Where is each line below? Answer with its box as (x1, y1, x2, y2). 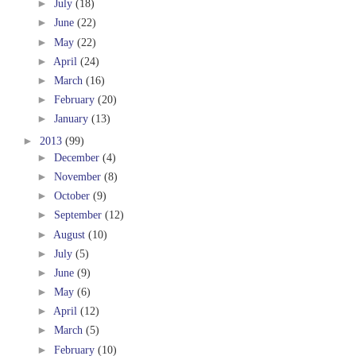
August (53, 227, 85, 241)
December (54, 150, 99, 164)
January (54, 112, 88, 126)
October (54, 189, 90, 203)
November (54, 169, 101, 183)
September (54, 208, 102, 222)
